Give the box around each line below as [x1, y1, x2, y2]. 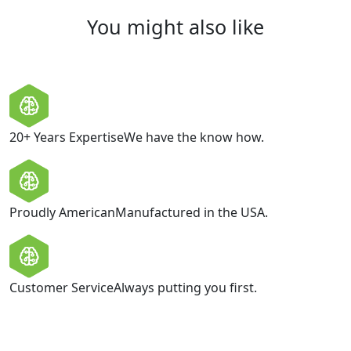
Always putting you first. [114, 279, 257, 296]
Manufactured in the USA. [115, 204, 268, 221]
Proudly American [9, 204, 115, 221]
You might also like [87, 13, 264, 40]
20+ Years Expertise [9, 128, 124, 146]
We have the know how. [124, 128, 264, 146]
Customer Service [9, 279, 114, 296]
